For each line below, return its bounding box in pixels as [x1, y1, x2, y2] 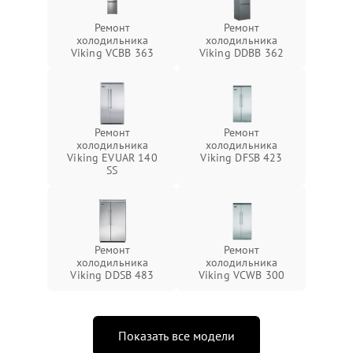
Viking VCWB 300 [198, 268, 285, 282]
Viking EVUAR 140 [67, 150, 158, 165]
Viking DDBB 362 [199, 46, 284, 60]
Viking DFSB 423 [200, 150, 283, 165]
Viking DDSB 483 [70, 268, 154, 282]
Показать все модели [118, 328, 235, 344]
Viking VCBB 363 [70, 46, 154, 60]
